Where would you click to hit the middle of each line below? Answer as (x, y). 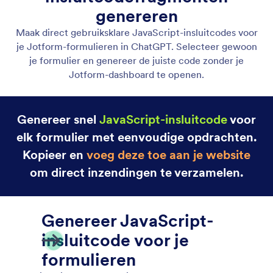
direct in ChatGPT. (71, 191)
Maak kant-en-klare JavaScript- (96, 167)
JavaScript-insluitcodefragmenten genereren (231, 146)
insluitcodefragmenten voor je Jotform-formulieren (134, 179)
